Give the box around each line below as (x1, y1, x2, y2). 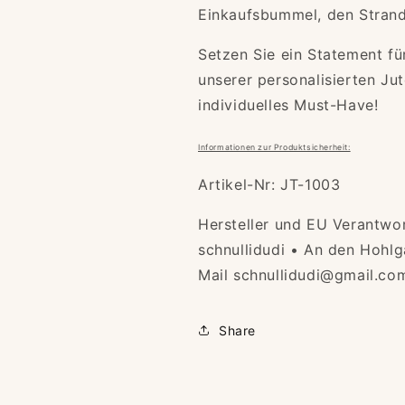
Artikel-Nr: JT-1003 (198, 175, 341, 193)
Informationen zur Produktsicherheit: (198, 143, 351, 152)
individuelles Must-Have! (198, 96, 379, 114)
